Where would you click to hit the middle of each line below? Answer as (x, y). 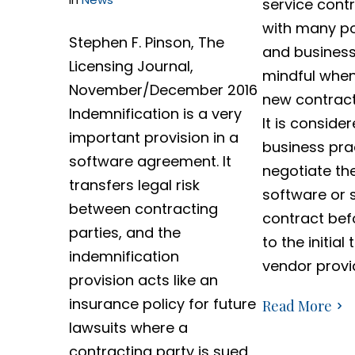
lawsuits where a (128, 328)
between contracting (143, 209)
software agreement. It (150, 161)
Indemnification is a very (155, 114)
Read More (298, 306)
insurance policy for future (162, 304)
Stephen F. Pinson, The (147, 42)
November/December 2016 (163, 90)
